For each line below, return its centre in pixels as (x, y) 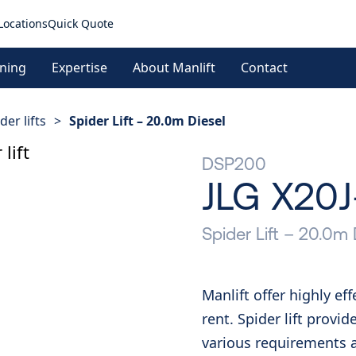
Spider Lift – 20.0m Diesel (147, 121)
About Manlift (174, 68)
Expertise (79, 68)
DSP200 (234, 164)
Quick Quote (81, 23)
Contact (264, 68)
